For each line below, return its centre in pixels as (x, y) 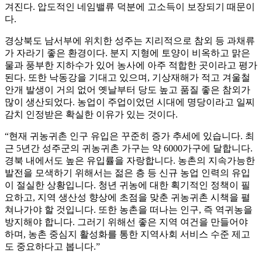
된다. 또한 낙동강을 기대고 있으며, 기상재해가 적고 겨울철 (127, 78)
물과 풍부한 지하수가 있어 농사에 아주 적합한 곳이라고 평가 (131, 65)
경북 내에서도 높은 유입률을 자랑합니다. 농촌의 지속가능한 (130, 161)
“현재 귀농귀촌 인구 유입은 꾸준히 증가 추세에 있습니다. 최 (130, 136)
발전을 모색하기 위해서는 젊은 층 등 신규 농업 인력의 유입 (127, 173)
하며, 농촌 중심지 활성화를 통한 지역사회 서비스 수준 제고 (127, 235)
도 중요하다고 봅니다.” (52, 247)
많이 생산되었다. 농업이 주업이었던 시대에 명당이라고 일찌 (130, 102)
